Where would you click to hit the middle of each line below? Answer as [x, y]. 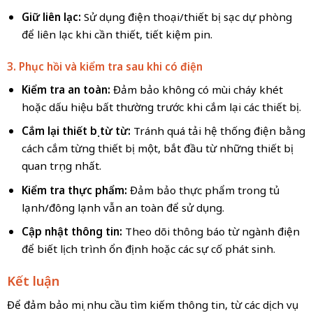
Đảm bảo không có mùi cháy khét [198, 89]
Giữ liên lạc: [52, 16]
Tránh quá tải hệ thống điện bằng [218, 131]
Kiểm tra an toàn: [67, 89]
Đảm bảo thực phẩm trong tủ [203, 190]
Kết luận [33, 281]
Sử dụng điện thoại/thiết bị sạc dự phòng [188, 16]
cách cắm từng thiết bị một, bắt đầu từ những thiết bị [157, 148]
